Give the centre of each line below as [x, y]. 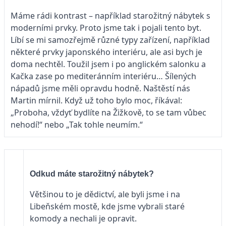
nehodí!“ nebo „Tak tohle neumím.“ [78, 124]
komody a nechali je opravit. [84, 218]
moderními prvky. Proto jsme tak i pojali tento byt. [106, 27]
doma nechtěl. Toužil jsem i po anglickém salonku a [108, 64]
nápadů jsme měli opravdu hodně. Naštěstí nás [100, 88]
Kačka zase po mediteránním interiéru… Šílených [103, 76]
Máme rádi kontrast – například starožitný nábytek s [110, 15]
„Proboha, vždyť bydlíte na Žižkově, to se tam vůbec [108, 112]
